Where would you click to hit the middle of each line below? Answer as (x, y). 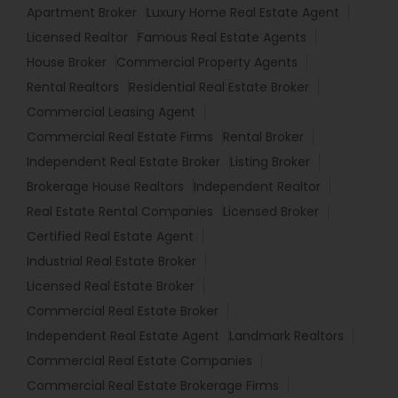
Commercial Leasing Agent (111, 112)
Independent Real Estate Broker (123, 162)
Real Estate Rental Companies (120, 211)
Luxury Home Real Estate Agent (243, 12)
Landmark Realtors (287, 336)
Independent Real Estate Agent (123, 336)
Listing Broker (270, 162)
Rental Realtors (73, 87)
